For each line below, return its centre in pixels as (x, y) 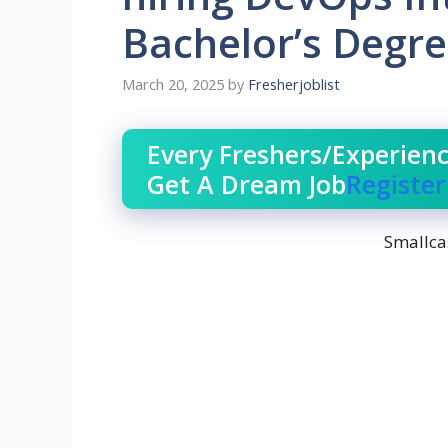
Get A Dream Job (246, 184)
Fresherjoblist (294, 85)
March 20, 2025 (173, 85)
